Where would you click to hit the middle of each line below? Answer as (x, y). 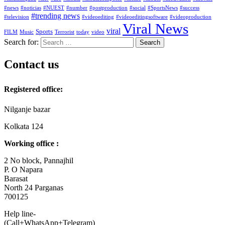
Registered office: (33, 89)
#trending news (55, 16)
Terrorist (65, 32)
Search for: (21, 42)
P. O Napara (23, 169)
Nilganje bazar (27, 109)
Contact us (31, 64)
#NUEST (54, 8)
